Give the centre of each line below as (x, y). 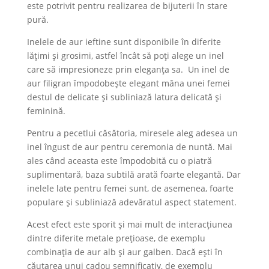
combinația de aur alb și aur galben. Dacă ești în (125, 252)
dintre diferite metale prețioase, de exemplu (116, 238)
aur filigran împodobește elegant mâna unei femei (128, 83)
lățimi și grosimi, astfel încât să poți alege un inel (125, 55)
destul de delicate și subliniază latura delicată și (124, 97)
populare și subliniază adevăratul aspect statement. (133, 202)
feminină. (47, 110)
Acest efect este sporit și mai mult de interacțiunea (129, 224)
